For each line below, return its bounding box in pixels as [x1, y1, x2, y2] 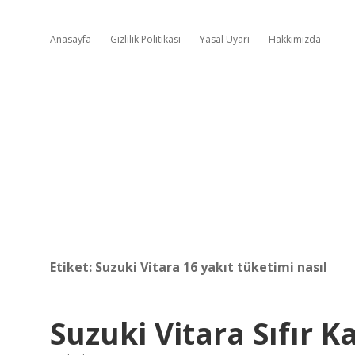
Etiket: [50, 258, 95, 276]
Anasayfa [50, 32, 91, 46]
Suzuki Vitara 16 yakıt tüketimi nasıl [95, 258, 327, 276]
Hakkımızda [269, 32, 321, 46]
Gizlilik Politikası [110, 32, 181, 46]
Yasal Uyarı [200, 32, 250, 46]
